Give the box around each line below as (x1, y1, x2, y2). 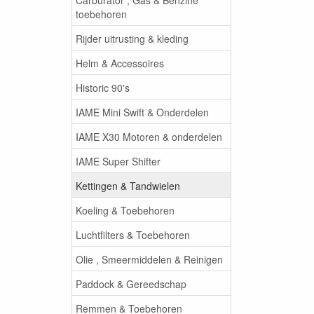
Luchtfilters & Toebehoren (76, 227, 190, 242)
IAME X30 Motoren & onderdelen (76, 129, 222, 144)
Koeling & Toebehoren (76, 203, 175, 217)
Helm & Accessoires (76, 55, 164, 70)
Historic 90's (76, 80, 130, 95)
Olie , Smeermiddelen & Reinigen (76, 252, 223, 266)
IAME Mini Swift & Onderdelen (76, 104, 209, 119)
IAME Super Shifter (76, 153, 161, 168)
